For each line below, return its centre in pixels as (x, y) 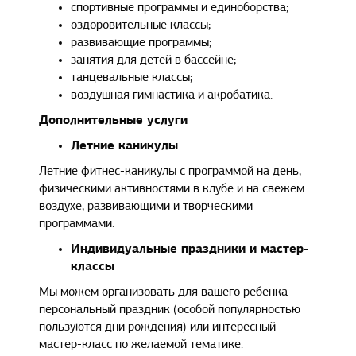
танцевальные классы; (132, 78)
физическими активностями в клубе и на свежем (172, 190)
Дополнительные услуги (114, 121)
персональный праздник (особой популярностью (170, 310)
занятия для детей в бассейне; (154, 61)
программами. (77, 224)
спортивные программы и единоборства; (180, 8)
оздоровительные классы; (141, 26)
